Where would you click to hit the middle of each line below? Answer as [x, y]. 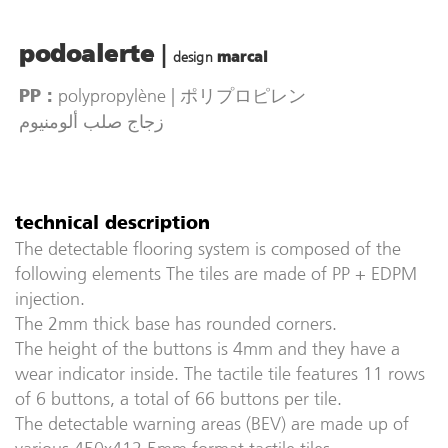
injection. [50, 298]
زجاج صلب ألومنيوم [91, 121]
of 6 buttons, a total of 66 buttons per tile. [178, 398]
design [194, 58]
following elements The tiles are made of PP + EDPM [216, 273]
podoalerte [86, 56]
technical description [112, 223]
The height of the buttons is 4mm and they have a [207, 348]
